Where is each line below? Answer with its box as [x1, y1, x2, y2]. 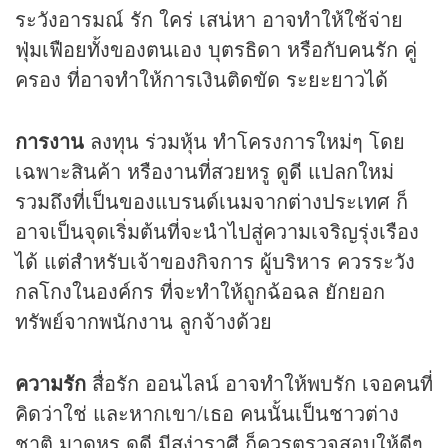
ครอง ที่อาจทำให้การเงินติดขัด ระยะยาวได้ [15, 64, 388, 94]
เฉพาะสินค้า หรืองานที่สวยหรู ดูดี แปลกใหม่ [15, 156, 394, 186]
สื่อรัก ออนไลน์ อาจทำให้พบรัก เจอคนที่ [86, 368, 433, 398]
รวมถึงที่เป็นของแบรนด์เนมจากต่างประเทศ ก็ [15, 186, 408, 216]
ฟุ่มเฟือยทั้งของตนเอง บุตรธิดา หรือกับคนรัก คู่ [15, 34, 417, 64]
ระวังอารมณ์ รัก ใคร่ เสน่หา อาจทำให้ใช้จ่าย [15, 4, 403, 34]
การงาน [15, 126, 84, 156]
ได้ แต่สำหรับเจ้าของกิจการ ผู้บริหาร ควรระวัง [15, 246, 415, 276]
